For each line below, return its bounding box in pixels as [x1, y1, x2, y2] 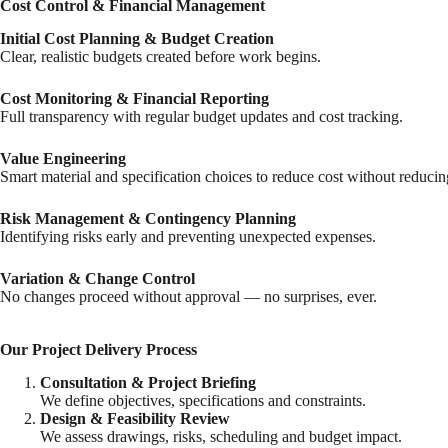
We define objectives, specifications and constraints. [40, 391, 366, 409]
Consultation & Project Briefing [40, 373, 256, 391]
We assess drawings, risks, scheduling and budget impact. [40, 427, 402, 445]
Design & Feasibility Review [40, 409, 230, 427]
